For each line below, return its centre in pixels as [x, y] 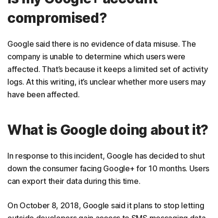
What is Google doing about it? [108, 130]
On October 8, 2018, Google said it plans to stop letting [106, 205]
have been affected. [44, 94]
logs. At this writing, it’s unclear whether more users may [107, 82]
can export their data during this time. [74, 181]
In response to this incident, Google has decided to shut [106, 156]
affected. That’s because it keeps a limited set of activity [108, 69]
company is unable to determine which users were [96, 56]
